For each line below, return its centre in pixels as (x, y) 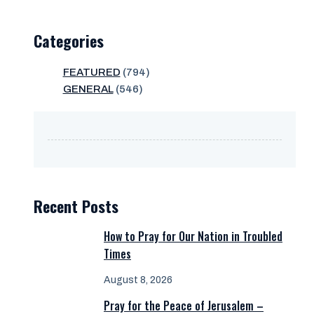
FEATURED (91, 72)
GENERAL (88, 89)
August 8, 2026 (138, 280)
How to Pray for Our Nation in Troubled (193, 237)
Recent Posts (76, 206)
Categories (69, 40)
